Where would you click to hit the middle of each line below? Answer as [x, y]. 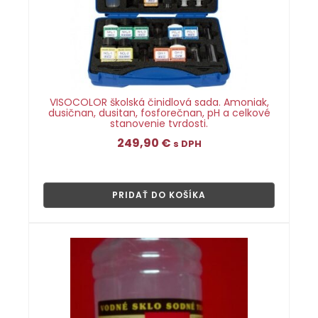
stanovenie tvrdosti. [159, 124]
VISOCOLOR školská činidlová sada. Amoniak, [159, 102]
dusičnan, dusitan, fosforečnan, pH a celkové [159, 113]
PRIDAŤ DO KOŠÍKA [159, 195]
